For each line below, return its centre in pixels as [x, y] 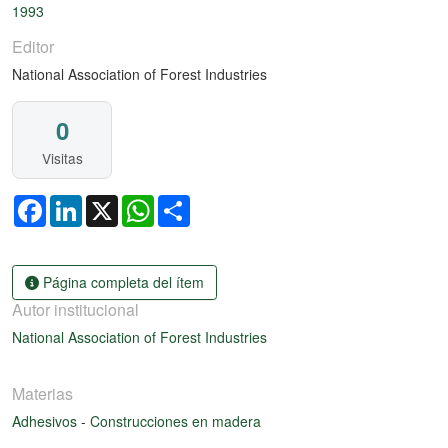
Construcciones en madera [175, 420]
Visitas [62, 158]
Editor [33, 47]
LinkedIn [109, 203]
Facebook [77, 203]
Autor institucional [75, 309]
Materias [42, 393]
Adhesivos [46, 420]
